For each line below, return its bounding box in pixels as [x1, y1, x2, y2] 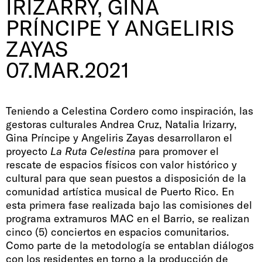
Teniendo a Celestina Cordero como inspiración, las [6, 104, 253, 118]
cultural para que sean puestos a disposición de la [6, 171, 246, 185]
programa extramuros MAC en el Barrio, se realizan [6, 211, 249, 225]
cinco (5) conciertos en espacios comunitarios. [6, 225, 229, 239]
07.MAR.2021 [6, 56, 129, 83]
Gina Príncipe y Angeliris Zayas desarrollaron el [6, 130, 232, 144]
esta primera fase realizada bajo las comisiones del [6, 198, 252, 212]
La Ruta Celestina [50, 144, 136, 158]
